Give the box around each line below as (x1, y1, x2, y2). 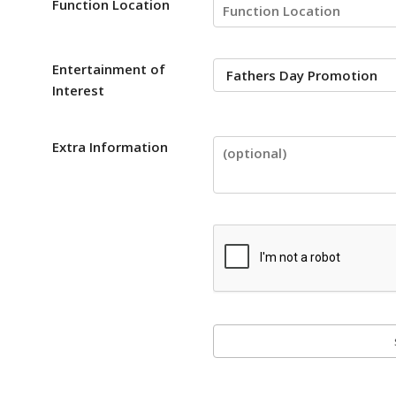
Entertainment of (52, 60, 166, 79)
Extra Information (52, 138, 169, 156)
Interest (52, 81, 105, 100)
